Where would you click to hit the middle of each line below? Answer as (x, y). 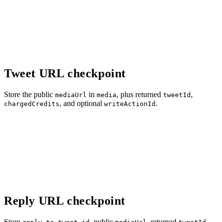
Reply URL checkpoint (65, 201)
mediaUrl (71, 95)
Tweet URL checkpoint (65, 74)
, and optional (82, 104)
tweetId (177, 95)
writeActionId (130, 104)
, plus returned (140, 95)
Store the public (29, 95)
